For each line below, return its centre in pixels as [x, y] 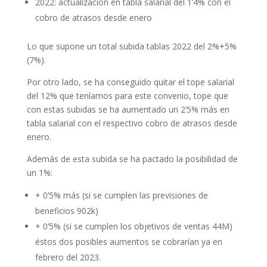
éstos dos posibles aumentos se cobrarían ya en [128, 241]
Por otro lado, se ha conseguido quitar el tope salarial [130, 82]
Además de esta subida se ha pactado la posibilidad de [132, 159]
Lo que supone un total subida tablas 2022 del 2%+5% [131, 46]
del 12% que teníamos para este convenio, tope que [127, 95]
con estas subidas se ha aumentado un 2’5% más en [128, 109]
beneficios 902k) [66, 210]
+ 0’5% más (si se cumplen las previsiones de [121, 195]
